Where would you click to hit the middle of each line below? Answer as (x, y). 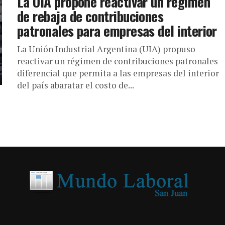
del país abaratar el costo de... (76, 85)
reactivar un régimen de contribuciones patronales (118, 61)
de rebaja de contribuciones (90, 16)
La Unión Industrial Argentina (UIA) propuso (106, 49)
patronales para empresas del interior (117, 31)
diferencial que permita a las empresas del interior (118, 73)
